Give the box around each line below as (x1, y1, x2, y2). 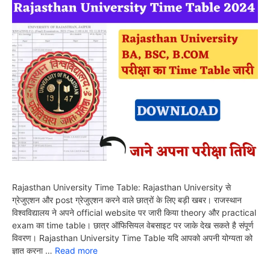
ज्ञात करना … (12, 245, 55, 256)
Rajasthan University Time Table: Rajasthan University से (12, 181, 231, 192)
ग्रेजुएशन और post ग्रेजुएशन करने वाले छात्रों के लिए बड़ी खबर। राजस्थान (12, 194, 242, 205)
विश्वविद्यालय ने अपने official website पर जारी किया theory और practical (12, 207, 256, 218)
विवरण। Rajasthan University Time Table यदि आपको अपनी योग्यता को (12, 232, 253, 243)
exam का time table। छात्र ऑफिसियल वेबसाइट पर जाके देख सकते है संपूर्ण (12, 219, 254, 230)
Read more (55, 245, 98, 256)
